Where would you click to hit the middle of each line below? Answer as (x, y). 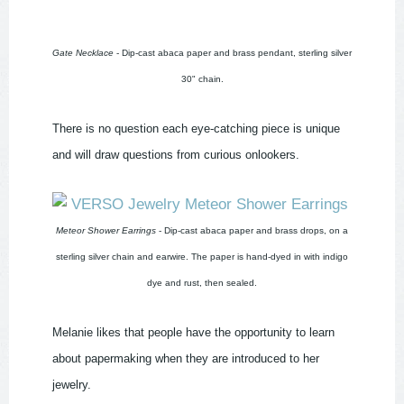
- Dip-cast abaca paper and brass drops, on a (252, 231)
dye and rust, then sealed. (202, 283)
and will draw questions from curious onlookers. (176, 155)
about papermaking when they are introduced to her (186, 359)
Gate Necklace (83, 53)
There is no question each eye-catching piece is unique (196, 129)
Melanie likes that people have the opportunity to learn (193, 333)
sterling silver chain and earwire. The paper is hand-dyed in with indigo (202, 257)
